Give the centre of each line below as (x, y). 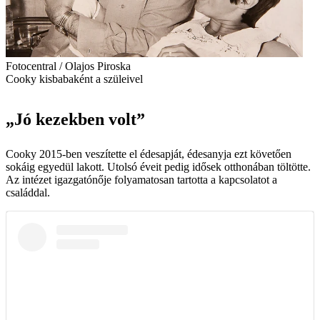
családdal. (28, 192)
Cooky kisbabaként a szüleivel (74, 79)
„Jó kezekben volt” (75, 119)
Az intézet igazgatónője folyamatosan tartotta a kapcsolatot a (141, 179)
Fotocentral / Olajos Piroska (68, 66)
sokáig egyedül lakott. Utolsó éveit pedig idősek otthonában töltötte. (158, 166)
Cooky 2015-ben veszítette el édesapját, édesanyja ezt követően (149, 154)
